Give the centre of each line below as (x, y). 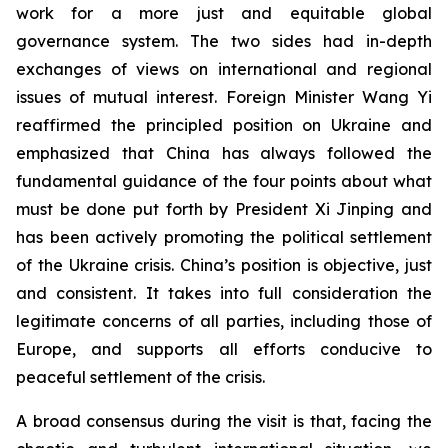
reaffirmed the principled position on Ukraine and (224, 125)
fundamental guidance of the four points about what (224, 181)
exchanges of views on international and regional (224, 69)
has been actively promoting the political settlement (224, 237)
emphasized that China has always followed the (224, 153)
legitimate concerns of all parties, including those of (224, 321)
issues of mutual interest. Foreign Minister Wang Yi (224, 97)
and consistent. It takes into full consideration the (224, 293)
